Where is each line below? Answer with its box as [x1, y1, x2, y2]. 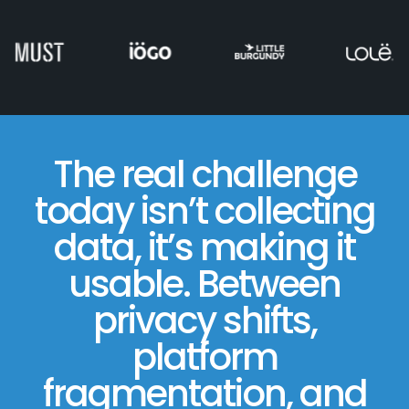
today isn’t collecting [34, 185, 375, 237]
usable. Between [68, 258, 341, 310]
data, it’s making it [54, 222, 355, 274]
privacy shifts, [92, 295, 317, 347]
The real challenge [52, 149, 357, 201]
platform [131, 331, 278, 383]
